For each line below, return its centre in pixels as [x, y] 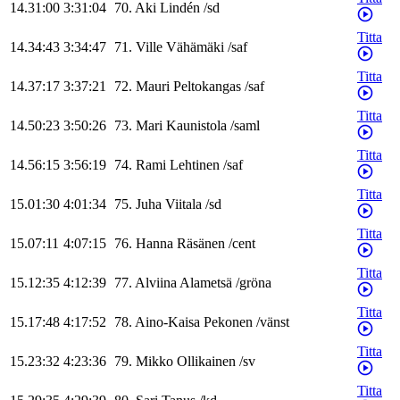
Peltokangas [207, 87]
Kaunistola [196, 126]
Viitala [183, 204]
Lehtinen [195, 165]
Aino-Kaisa [167, 322]
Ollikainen [206, 362]
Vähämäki [195, 47]
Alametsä [206, 283]
